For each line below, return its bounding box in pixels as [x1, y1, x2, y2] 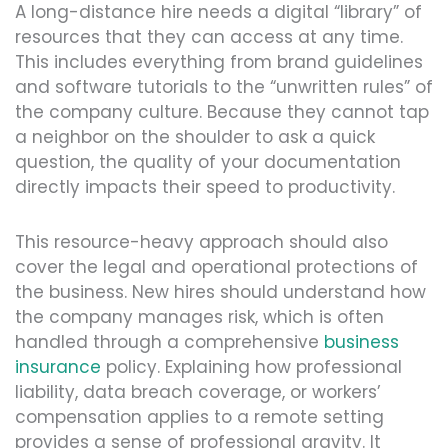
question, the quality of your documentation [15, 150, 401, 175]
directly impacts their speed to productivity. [15, 175, 395, 200]
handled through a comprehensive [15, 329, 324, 354]
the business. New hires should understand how [15, 279, 426, 304]
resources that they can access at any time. [15, 25, 403, 50]
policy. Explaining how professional [101, 354, 402, 379]
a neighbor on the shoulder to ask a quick [15, 125, 375, 150]
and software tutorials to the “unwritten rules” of [15, 75, 433, 100]
